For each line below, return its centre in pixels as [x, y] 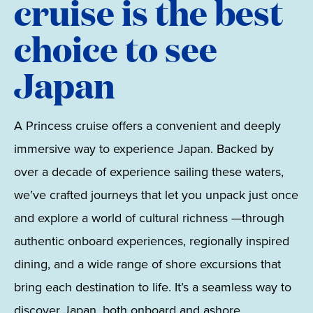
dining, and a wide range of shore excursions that [147, 264]
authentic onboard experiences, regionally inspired [152, 241]
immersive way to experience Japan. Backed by [144, 149]
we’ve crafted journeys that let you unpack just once [156, 195]
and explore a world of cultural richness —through [149, 218]
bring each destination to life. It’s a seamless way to [153, 287]
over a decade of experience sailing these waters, [149, 172]
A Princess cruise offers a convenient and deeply [147, 126]
